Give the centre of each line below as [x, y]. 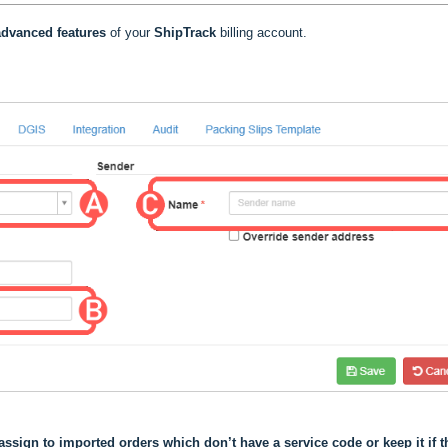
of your [128, 33]
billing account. [263, 33]
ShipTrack [185, 33]
